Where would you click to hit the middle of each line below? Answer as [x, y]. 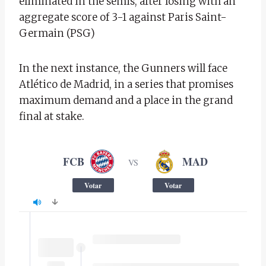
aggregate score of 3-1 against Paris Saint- [123, 17]
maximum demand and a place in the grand [126, 100]
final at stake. [52, 116]
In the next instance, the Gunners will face [123, 68]
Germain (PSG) [57, 33]
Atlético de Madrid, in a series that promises [126, 84]
